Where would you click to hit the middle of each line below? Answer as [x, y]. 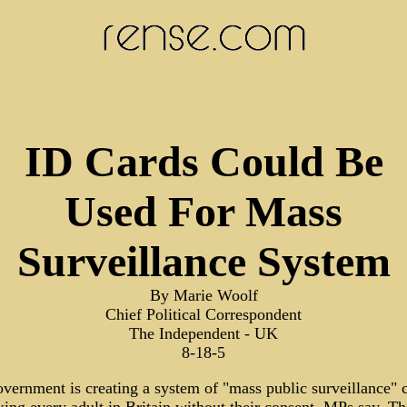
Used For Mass [203, 211]
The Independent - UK [203, 333]
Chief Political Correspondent [203, 314]
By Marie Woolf [203, 295]
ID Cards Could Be [203, 161]
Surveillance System [203, 261]
